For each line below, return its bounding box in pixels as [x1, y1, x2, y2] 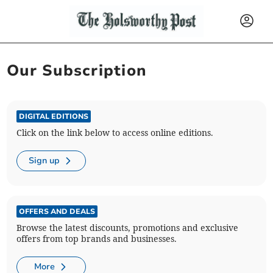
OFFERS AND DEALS [19, 206, 96, 216]
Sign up [29, 154, 60, 166]
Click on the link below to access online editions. [16, 127, 214, 138]
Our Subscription [7, 60, 147, 81]
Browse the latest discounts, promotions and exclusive [16, 222, 239, 233]
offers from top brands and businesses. [16, 233, 177, 244]
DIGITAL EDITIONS [19, 111, 89, 121]
